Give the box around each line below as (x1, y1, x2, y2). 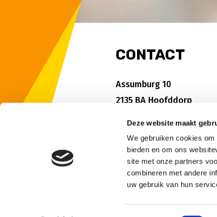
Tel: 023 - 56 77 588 (116, 111, 191, 122)
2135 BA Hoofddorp (116, 95, 192, 106)
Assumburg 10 (116, 79, 171, 90)
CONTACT (116, 46, 185, 63)
